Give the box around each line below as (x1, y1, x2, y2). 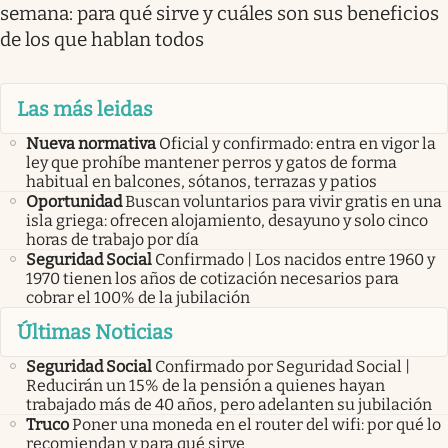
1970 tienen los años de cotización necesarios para (26, 268, 399, 288)
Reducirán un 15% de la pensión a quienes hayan (26, 376, 385, 396)
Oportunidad (26, 191, 122, 211)
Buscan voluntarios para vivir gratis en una (125, 191, 442, 211)
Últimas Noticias (17, 320, 173, 345)
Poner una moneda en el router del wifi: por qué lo (72, 415, 441, 435)
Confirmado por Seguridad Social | (155, 357, 410, 377)
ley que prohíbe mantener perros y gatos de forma (26, 152, 397, 172)
